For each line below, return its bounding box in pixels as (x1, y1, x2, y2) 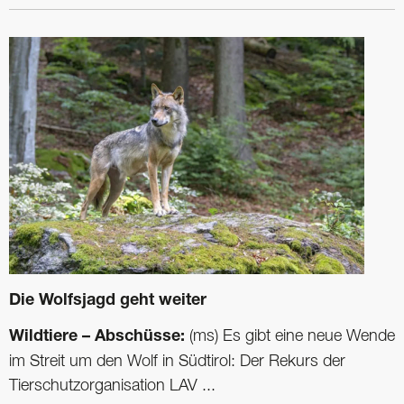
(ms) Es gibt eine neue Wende (185, 329, 395, 344)
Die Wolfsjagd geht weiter (9, 293, 207, 310)
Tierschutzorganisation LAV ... (9, 379, 216, 394)
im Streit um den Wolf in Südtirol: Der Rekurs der (9, 354, 345, 370)
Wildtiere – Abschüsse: (9, 329, 185, 346)
